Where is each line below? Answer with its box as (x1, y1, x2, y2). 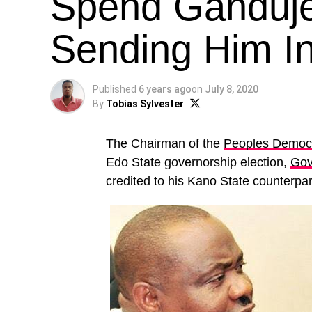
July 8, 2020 (205, 84, 258, 95)
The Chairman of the (106, 136, 224, 150)
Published (93, 84, 136, 95)
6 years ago (139, 84, 192, 95)
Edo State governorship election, (106, 155, 290, 169)
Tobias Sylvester (106, 98, 184, 109)
